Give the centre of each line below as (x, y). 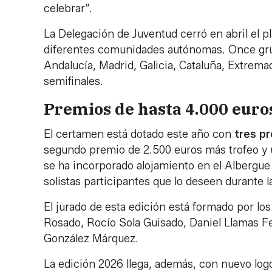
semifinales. (73, 81)
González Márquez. (91, 239)
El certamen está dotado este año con (139, 134)
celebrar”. (68, 8)
